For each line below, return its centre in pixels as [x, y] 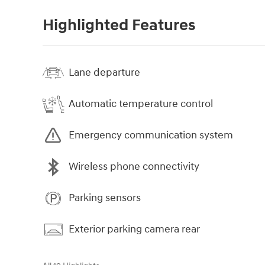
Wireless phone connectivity [134, 167]
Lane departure [104, 73]
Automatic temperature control [141, 104]
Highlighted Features [119, 25]
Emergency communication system [151, 135]
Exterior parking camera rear [134, 230]
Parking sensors [105, 198]
